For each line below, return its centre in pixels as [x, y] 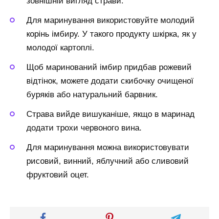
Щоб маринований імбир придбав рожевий [109, 67]
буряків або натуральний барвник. [92, 94]
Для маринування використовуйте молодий [110, 20]
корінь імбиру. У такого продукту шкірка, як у [111, 34]
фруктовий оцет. [58, 175]
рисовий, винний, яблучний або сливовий [108, 161]
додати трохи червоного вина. [84, 128]
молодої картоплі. [60, 47]
